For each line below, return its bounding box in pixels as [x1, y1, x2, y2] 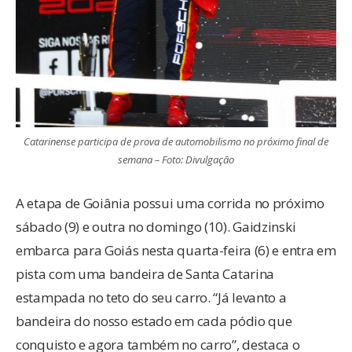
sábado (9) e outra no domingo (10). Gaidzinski [16, 217, 296, 236]
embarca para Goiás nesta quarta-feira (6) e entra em [16, 240, 336, 259]
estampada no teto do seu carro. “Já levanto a [16, 288, 287, 306]
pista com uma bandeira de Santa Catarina [16, 264, 275, 283]
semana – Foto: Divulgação [118, 152, 234, 167]
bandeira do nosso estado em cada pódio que [16, 311, 292, 330]
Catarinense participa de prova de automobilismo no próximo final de [24, 134, 328, 148]
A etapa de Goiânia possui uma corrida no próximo [16, 193, 324, 212]
